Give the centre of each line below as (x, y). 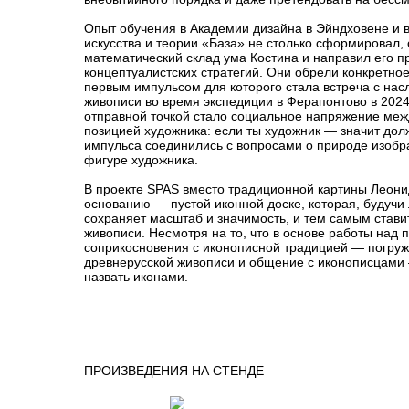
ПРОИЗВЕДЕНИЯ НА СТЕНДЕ (174, 371)
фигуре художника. (141, 160)
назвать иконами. (136, 277)
